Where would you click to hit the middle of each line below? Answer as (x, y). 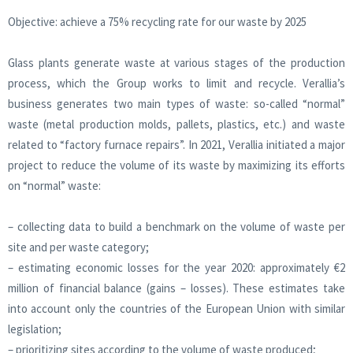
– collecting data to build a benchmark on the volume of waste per (176, 226)
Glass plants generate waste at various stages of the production (176, 62)
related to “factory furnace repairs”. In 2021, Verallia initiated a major (176, 144)
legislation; (35, 329)
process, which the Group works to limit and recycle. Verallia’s (176, 83)
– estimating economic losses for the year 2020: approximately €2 (176, 267)
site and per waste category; (78, 247)
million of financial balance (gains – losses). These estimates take (176, 288)
